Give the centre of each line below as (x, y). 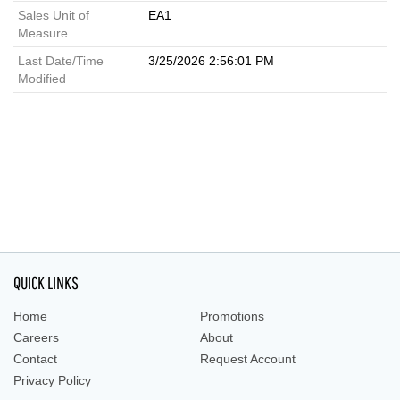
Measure (43, 33)
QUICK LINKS (46, 283)
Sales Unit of (54, 15)
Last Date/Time (61, 61)
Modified (42, 79)
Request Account (248, 359)
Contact (35, 359)
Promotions (232, 316)
